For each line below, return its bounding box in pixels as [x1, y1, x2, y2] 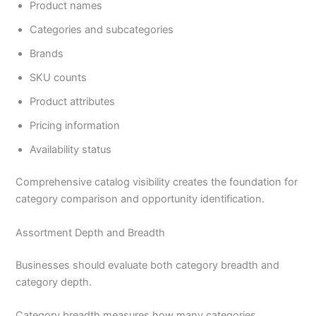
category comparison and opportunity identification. [16, 193, 265, 206]
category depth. [16, 275, 92, 288]
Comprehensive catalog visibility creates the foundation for [16, 176, 298, 189]
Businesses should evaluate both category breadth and [16, 258, 280, 272]
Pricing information [30, 119, 121, 133]
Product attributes [30, 95, 116, 109]
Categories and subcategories [30, 23, 174, 37]
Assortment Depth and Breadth [16, 226, 166, 239]
